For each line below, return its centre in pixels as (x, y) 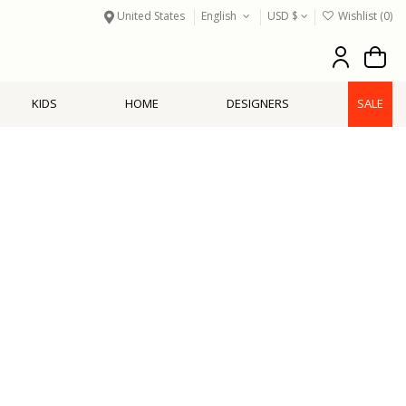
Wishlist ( (359, 16)
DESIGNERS (257, 104)
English (221, 16)
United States (151, 16)
